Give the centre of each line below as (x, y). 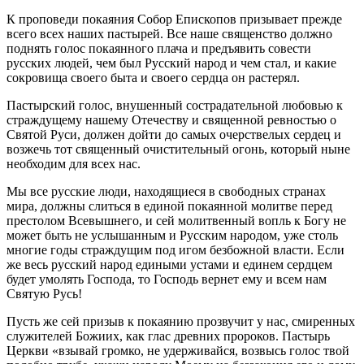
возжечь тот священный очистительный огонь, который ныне (178, 149)
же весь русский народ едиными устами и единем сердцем (169, 264)
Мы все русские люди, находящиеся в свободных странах (166, 191)
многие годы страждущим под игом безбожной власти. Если (175, 249)
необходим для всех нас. (74, 163)
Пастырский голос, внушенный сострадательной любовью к (175, 105)
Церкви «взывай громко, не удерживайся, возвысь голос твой (178, 350)
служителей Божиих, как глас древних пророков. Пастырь (168, 336)
